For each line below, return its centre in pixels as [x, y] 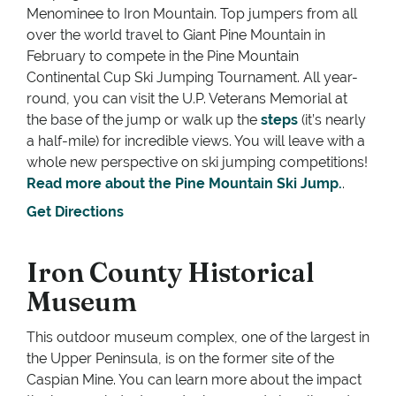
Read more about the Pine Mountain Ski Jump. [184, 184]
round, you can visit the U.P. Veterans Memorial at [187, 99]
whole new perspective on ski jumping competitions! [197, 163]
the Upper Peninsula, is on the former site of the [180, 359]
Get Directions [75, 212]
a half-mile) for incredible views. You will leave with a [196, 141]
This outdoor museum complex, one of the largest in [198, 338]
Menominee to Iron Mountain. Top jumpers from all [192, 14]
